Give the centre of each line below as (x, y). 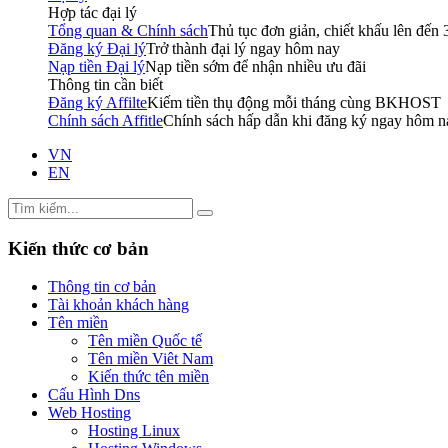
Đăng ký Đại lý (97, 48)
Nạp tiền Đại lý (96, 66)
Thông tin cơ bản (102, 287)
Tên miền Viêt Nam (150, 359)
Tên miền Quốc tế (145, 341)
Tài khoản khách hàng (118, 305)
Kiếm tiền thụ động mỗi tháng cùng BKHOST (294, 102)
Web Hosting (89, 413)
